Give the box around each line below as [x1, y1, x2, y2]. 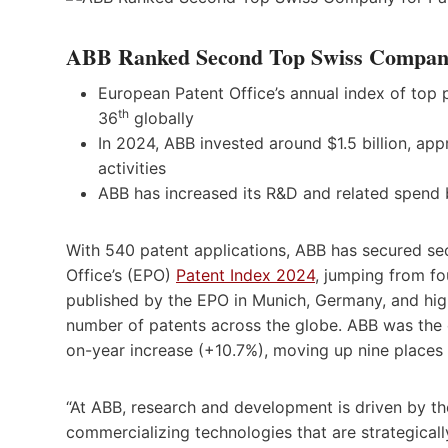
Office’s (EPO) [66, 264, 176, 285]
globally [129, 107, 194, 128]
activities [98, 157, 166, 178]
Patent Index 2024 [176, 264, 315, 285]
